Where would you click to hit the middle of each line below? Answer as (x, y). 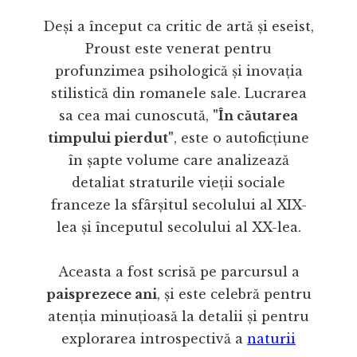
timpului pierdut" (111, 137)
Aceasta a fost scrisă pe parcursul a (178, 271)
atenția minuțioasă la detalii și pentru (178, 316)
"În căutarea (255, 115)
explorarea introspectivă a (154, 338)
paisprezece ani (101, 294)
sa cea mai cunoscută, (136, 115)
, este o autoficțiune (241, 137)
